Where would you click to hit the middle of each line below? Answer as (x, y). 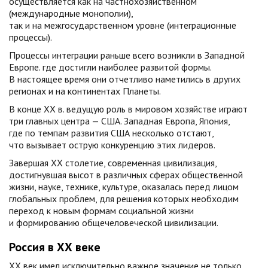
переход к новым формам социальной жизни (101, 211)
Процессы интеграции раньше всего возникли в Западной (127, 55)
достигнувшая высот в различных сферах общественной (126, 175)
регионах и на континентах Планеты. (85, 91)
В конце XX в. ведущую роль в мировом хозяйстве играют (128, 109)
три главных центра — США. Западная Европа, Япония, (119, 121)
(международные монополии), (71, 13)
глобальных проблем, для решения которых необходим (124, 199)
